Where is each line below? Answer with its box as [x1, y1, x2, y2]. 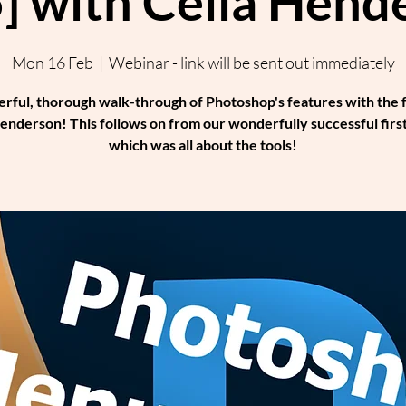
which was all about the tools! [109, 136, 297, 154]
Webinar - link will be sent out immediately [108, 53, 395, 73]
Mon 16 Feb [11, 53, 93, 73]
